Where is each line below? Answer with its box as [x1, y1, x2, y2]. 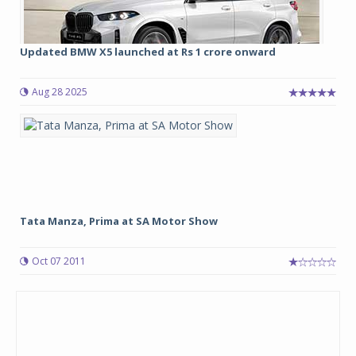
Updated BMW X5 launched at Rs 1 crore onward [20, 44, 276, 59]
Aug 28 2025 [32, 85, 87, 99]
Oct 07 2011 [32, 254, 86, 268]
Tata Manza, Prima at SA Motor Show [20, 214, 218, 228]
